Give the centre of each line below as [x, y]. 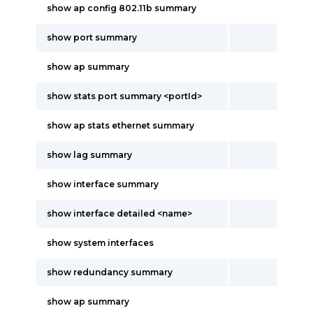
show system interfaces [100, 243]
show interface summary [103, 184]
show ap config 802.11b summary [122, 8]
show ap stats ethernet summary [121, 125]
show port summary [92, 37]
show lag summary [89, 155]
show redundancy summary [110, 272]
